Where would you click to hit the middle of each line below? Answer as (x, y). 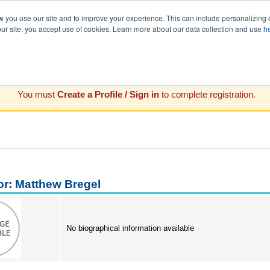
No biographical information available (130, 228)
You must (37, 94)
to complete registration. (207, 94)
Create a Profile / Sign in (108, 94)
